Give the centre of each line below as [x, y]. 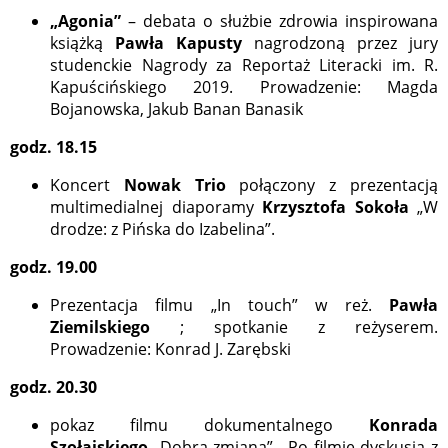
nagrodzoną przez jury [346, 43]
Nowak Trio [181, 185]
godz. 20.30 [53, 387]
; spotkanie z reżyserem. [294, 327]
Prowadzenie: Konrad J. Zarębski [170, 349]
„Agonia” [85, 21]
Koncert [87, 185]
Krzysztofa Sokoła [335, 207]
